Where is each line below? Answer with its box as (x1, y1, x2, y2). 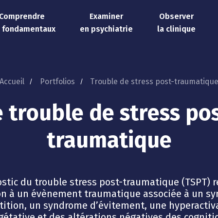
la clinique (157, 24, 196, 34)
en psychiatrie (79, 24, 133, 34)
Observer (159, 12, 194, 21)
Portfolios (39, 77, 75, 86)
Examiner (89, 12, 123, 21)
